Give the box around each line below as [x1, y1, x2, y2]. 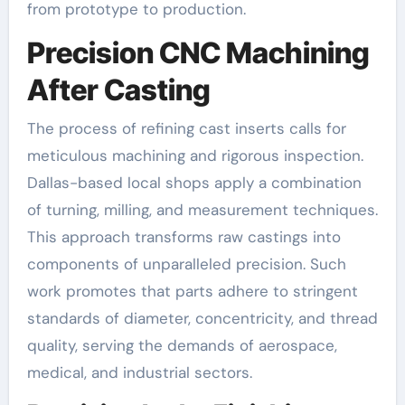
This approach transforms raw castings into [26, 226, 341, 247]
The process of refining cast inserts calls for [26, 118, 346, 138]
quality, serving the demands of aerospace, [26, 334, 337, 355]
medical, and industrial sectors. [26, 362, 252, 382]
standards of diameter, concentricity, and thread [26, 307, 378, 328]
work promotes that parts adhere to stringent [26, 280, 358, 301]
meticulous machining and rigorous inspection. [26, 145, 363, 165]
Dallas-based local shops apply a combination [26, 172, 362, 193]
